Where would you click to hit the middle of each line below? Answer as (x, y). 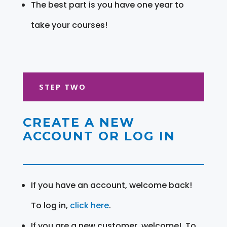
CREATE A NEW (79, 122)
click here (89, 205)
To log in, (50, 205)
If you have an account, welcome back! (111, 185)
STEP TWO (62, 86)
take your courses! (69, 25)
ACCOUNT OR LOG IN (99, 136)
